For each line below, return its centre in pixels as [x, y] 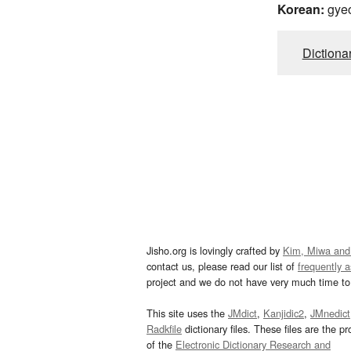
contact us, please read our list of [222, 266]
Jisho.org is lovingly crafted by [215, 250]
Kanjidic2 [284, 313]
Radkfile [164, 328]
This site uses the [187, 313]
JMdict [242, 313]
